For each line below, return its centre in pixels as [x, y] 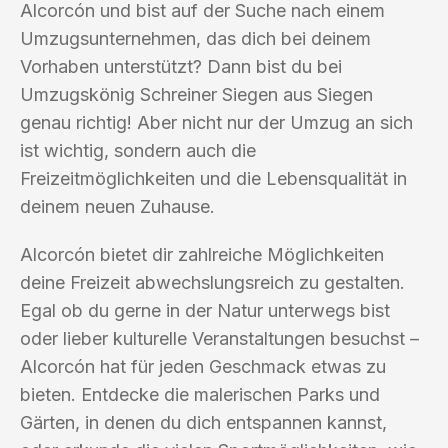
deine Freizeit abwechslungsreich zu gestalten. [212, 282]
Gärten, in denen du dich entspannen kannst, [203, 422]
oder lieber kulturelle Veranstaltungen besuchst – [219, 338]
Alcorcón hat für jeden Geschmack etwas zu [203, 366]
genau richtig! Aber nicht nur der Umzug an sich [216, 122]
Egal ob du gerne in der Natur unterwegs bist [205, 310]
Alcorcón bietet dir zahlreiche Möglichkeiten [202, 254]
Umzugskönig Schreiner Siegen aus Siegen [196, 94]
